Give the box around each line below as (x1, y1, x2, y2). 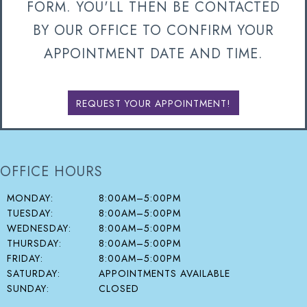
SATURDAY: (7, 266, 60, 280)
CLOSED (99, 281, 139, 295)
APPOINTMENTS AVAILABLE (99, 266, 230, 280)
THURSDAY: (7, 236, 62, 250)
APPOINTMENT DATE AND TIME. (44, 43, 263, 64)
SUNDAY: (7, 281, 49, 295)
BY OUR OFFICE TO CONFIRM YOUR (33, 20, 274, 40)
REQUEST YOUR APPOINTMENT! (76, 96, 231, 110)
